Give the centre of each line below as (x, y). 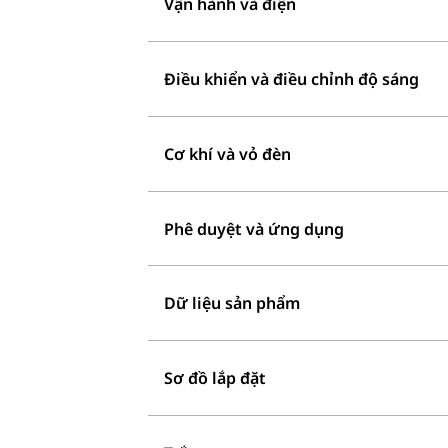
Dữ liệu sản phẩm (232, 303)
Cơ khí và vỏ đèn (227, 153)
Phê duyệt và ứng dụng (254, 228)
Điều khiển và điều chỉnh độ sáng (291, 79)
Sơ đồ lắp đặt (215, 378)
